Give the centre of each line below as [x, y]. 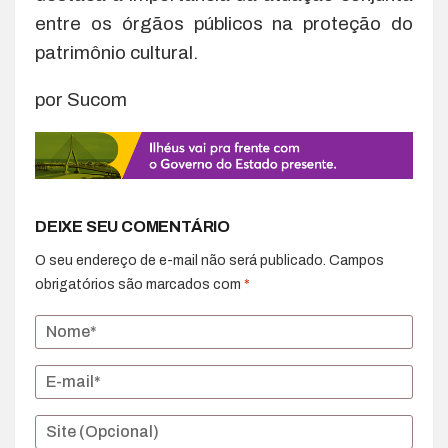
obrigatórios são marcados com [139, 284]
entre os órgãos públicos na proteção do [224, 24]
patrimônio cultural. [116, 53]
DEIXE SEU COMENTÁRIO [132, 226]
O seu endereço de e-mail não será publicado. [180, 260]
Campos [356, 260]
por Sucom [81, 100]
